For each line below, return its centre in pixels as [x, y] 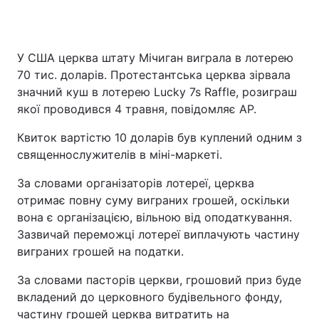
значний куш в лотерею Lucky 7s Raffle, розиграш [157, 92]
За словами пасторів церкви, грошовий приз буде [159, 280]
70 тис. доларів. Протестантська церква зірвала [154, 75]
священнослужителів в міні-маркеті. [120, 155]
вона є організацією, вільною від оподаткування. [155, 217]
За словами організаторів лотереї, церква [136, 183]
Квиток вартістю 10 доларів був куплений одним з [159, 137]
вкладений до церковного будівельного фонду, [150, 297]
